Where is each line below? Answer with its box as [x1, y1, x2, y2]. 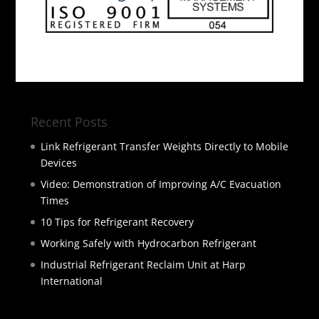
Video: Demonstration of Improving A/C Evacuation [40, 177, 281, 191]
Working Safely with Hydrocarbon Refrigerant [40, 236, 256, 250]
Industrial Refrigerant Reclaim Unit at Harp [40, 257, 246, 271]
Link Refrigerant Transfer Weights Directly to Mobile [40, 139, 288, 153]
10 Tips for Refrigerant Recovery [40, 214, 194, 229]
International [40, 273, 103, 288]
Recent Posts [30, 113, 108, 130]
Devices [40, 155, 77, 169]
